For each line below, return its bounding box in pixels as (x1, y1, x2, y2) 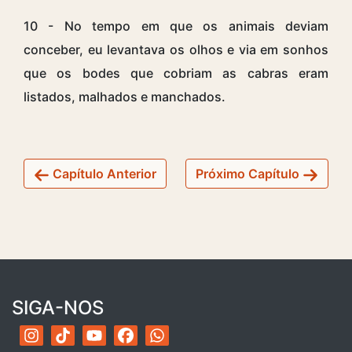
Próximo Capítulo (196, 165, 302, 181)
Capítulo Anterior (49, 165, 156, 181)
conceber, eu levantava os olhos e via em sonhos (24, 41, 328, 57)
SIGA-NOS (12, 295, 104, 319)
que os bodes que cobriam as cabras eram (24, 64, 328, 81)
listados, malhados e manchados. (24, 88, 225, 104)
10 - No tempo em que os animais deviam (24, 17, 328, 34)
